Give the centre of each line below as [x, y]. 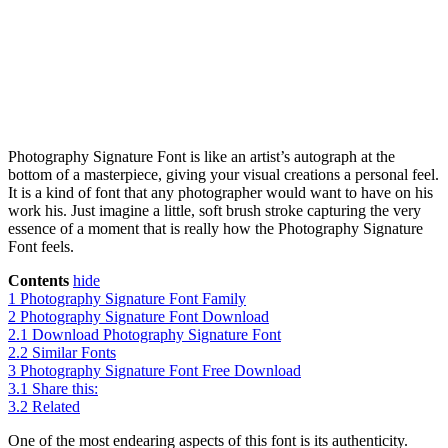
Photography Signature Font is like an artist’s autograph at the [201, 157]
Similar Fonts [74, 353]
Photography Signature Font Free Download [160, 371]
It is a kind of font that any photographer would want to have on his [220, 193]
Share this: [65, 389]
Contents [38, 281]
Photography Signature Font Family [133, 299]
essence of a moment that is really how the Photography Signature [215, 229]
